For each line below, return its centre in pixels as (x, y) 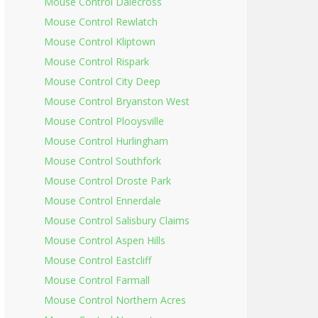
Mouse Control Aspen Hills (105, 240)
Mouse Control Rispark (97, 61)
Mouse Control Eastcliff (98, 260)
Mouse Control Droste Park (108, 181)
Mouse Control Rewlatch (101, 22)
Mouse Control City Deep (102, 81)
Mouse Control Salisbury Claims (117, 220)
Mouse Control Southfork (103, 161)
